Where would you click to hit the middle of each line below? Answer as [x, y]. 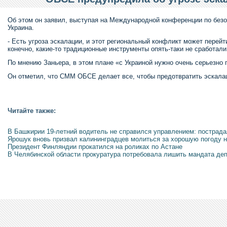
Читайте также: [32, 111]
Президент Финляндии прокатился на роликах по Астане [95, 147]
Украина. [21, 28]
